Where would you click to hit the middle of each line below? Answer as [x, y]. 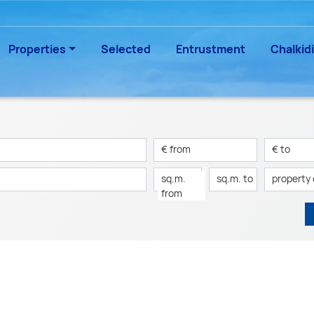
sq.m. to [235, 179]
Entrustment [211, 49]
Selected [126, 49]
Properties [37, 49]
